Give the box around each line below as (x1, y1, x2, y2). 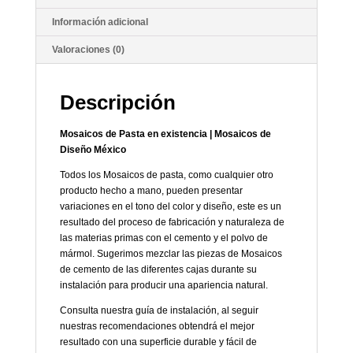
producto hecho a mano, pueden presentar (59, 184, 243, 196)
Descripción (59, 90, 176, 114)
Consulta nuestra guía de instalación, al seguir (59, 304, 258, 316)
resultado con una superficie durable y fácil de (59, 336, 257, 347)
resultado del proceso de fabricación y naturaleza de (59, 216, 284, 228)
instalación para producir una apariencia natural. (59, 279, 268, 291)
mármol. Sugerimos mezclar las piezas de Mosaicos (59, 247, 282, 259)
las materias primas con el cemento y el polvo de (59, 232, 268, 243)
